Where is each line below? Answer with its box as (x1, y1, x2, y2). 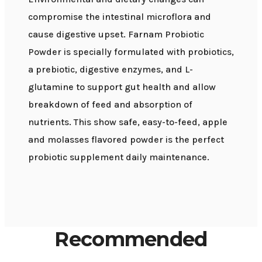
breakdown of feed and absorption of (28, 98, 192, 110)
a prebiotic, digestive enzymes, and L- (28, 63, 193, 75)
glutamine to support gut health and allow (28, 81, 216, 92)
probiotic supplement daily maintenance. (28, 151, 209, 163)
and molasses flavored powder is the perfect (28, 133, 224, 145)
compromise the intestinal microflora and (28, 11, 211, 22)
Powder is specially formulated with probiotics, (28, 46, 234, 57)
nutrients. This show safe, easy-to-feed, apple (28, 116, 227, 127)
